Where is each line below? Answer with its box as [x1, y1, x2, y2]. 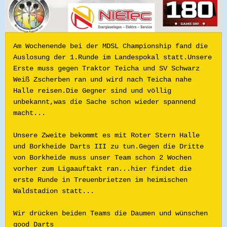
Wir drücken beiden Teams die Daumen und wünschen [13, 209, 208, 217]
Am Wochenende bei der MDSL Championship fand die [13, 42, 208, 50]
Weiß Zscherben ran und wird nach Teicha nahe [13, 75, 192, 84]
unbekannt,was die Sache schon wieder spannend [13, 98, 196, 106]
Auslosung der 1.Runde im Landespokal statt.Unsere [13, 53, 212, 61]
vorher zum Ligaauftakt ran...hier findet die [13, 165, 192, 173]
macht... [13, 109, 46, 117]
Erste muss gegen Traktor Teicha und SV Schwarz [13, 64, 200, 72]
